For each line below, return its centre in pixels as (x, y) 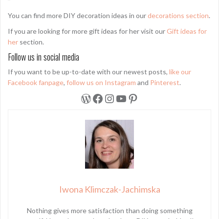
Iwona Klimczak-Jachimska (109, 189)
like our (180, 72)
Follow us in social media (44, 57)
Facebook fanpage (36, 83)
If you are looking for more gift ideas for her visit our (87, 31)
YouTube (137, 98)
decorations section (178, 16)
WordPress (109, 98)
